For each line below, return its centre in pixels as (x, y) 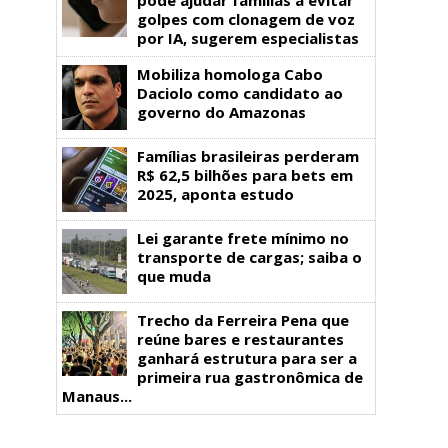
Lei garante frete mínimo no (243, 237)
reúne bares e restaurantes (240, 338)
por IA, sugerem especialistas (248, 37)
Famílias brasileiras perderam (248, 155)
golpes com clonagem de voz (246, 18)
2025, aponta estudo (215, 193)
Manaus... (97, 395)
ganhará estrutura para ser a (247, 357)
